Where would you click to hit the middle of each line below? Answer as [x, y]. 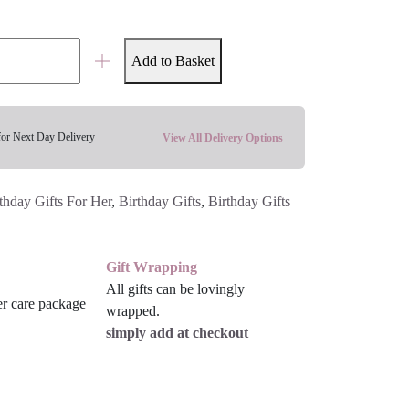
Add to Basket [173, 60]
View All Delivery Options [223, 137]
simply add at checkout [178, 332]
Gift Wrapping [152, 267]
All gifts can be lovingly [176, 288]
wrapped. [133, 310]
